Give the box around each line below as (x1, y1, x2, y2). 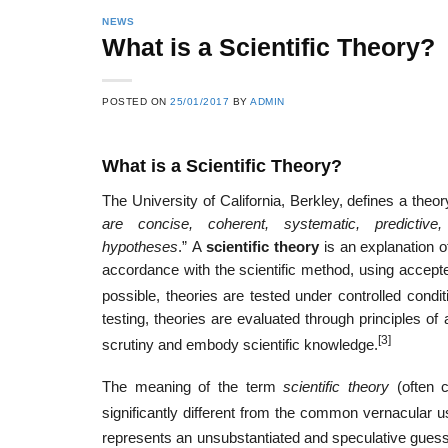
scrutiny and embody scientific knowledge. (102, 336, 378, 353)
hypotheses (102, 238, 178, 255)
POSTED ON (102, 96, 171, 108)
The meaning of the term (102, 378, 284, 395)
